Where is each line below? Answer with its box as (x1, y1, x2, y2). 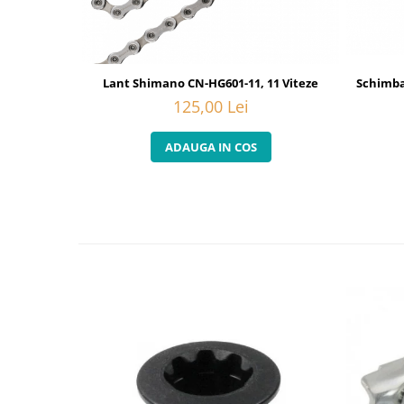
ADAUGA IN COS (164, 139, 257, 156)
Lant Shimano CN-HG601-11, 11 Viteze (103, 75, 318, 92)
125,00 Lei (172, 96, 249, 118)
